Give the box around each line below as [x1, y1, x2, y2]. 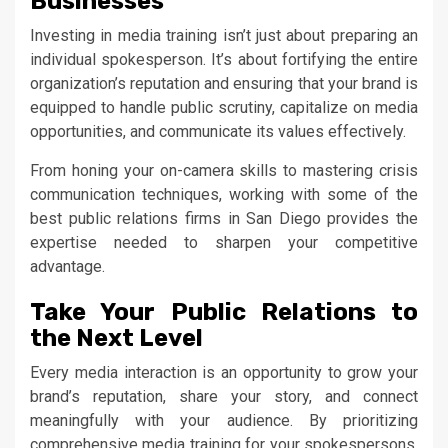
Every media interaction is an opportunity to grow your [30, 362, 418, 382]
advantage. [30, 256, 105, 276]
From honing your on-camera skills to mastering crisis [30, 160, 418, 180]
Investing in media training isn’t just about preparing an [30, 25, 418, 45]
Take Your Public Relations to [30, 297, 418, 326]
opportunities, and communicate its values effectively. [30, 121, 406, 141]
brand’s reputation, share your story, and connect [30, 386, 418, 406]
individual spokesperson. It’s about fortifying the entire [30, 49, 418, 69]
